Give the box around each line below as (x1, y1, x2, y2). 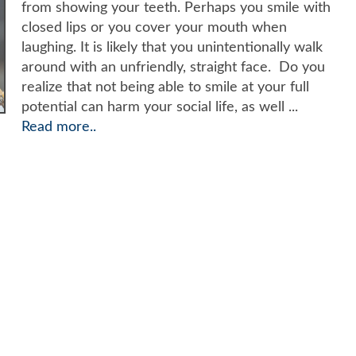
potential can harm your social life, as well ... (21, 99, 298, 114)
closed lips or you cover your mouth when (21, 20, 287, 35)
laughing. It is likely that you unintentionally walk (21, 40, 323, 55)
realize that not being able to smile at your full (21, 79, 309, 95)
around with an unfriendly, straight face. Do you (21, 60, 325, 75)
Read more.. (21, 119, 96, 134)
